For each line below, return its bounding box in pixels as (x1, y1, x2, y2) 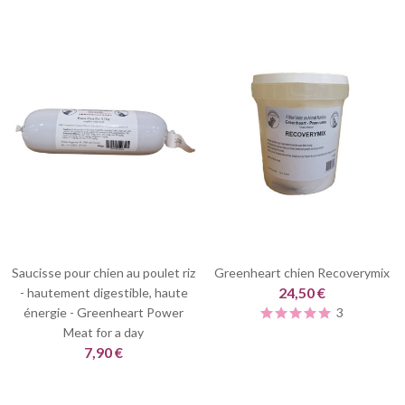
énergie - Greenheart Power (24, 305, 184, 321)
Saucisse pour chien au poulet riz (12, 265, 195, 281)
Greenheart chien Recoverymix (213, 265, 390, 281)
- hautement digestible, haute (19, 285, 188, 301)
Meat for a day (63, 325, 144, 341)
